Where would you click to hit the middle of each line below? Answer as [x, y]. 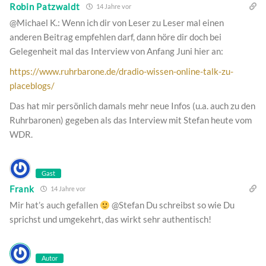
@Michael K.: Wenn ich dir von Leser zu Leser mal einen [117, 23]
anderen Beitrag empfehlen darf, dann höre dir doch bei [115, 37]
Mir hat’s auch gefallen [55, 205]
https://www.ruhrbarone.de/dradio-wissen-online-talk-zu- [121, 72]
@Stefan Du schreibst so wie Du [172, 205]
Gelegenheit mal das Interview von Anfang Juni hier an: [116, 51]
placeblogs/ [32, 86]
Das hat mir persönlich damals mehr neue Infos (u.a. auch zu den [132, 106]
